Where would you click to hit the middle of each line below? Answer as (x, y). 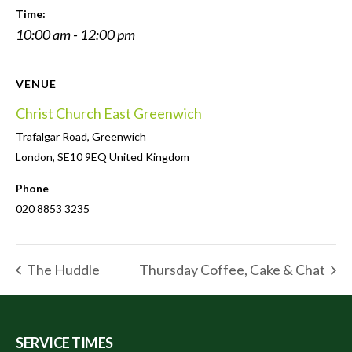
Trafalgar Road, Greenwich (81, 136)
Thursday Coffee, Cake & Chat (233, 269)
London (34, 156)
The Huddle (62, 269)
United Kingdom (149, 156)
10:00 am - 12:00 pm (75, 34)
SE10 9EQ (82, 156)
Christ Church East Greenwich (109, 113)
